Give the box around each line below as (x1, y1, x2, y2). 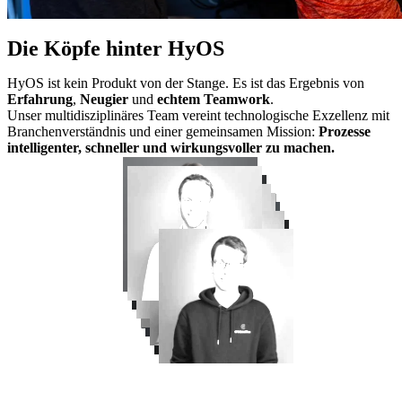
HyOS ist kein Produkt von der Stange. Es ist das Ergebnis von (7, 75, 364, 92)
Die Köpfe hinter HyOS (7, 37, 224, 61)
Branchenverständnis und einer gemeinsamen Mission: (7, 124, 319, 140)
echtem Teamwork (157, 92, 270, 108)
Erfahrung (7, 92, 73, 108)
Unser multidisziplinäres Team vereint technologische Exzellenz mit (7, 108, 389, 124)
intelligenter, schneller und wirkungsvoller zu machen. (7, 140, 335, 156)
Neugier (80, 92, 128, 108)
